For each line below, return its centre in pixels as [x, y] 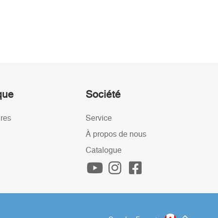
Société [103, 95]
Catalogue [104, 150]
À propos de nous [116, 134]
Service [99, 118]
